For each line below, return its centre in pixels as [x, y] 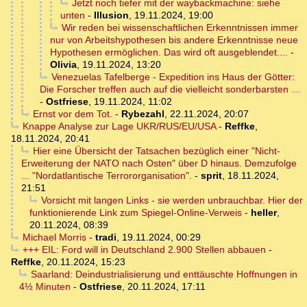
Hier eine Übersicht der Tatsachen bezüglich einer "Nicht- [156, 151]
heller [264, 213]
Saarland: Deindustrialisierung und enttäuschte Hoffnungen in [164, 274]
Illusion [111, 15]
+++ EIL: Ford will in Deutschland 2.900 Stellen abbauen [144, 250]
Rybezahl [143, 114]
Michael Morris [54, 237]
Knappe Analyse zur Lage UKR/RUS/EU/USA [119, 126]
